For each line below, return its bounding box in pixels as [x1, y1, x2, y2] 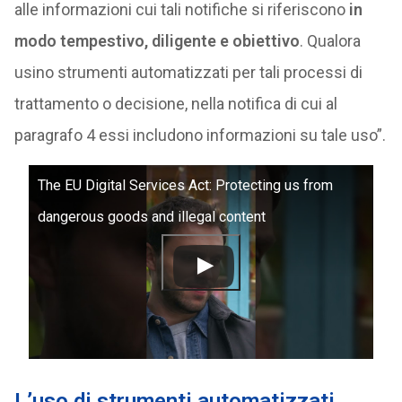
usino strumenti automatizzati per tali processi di [13, 63, 363, 82]
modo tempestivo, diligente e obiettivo [13, 31, 300, 50]
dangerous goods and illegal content [37, 208, 266, 225]
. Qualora [299, 31, 361, 50]
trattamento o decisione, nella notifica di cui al [13, 94, 337, 113]
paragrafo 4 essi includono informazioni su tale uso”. [13, 126, 386, 144]
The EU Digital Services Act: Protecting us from [37, 177, 333, 194]
